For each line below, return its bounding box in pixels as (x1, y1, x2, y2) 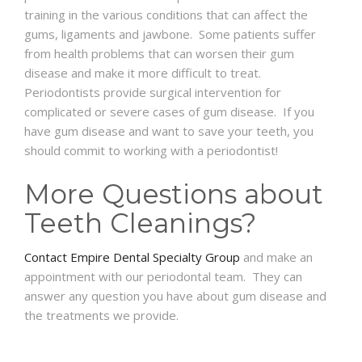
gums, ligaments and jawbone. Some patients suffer (24, 26, 316, 43)
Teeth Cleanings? (24, 207, 256, 240)
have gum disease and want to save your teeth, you (24, 123, 314, 140)
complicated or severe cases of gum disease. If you (24, 103, 314, 120)
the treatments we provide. (24, 307, 179, 324)
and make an (240, 249, 313, 266)
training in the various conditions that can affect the (24, 6, 308, 23)
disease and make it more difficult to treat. (24, 65, 264, 82)
